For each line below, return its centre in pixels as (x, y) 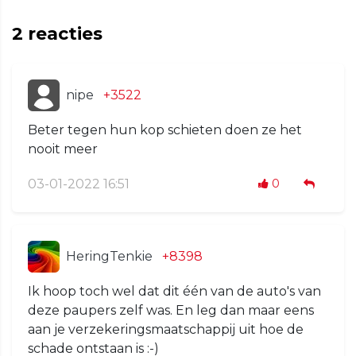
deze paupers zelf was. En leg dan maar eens (171, 310)
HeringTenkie (109, 256)
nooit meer (63, 149)
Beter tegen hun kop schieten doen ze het (165, 130)
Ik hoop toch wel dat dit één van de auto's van (174, 291)
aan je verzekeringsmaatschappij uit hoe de (166, 329)
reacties (63, 33)
